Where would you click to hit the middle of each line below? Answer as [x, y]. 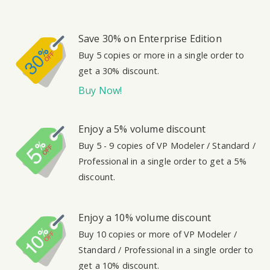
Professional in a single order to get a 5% [162, 161]
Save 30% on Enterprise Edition [150, 38]
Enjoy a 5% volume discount [142, 129]
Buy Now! [100, 90]
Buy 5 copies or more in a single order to [162, 55]
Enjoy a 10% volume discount [145, 217]
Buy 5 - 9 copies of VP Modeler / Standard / [167, 145]
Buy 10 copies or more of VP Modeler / [158, 234]
